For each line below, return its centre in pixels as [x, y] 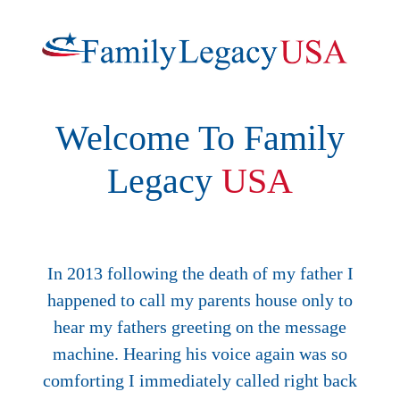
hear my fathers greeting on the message [200, 326]
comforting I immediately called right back [200, 380]
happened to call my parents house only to [200, 300]
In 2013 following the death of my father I [200, 273]
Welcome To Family [200, 137]
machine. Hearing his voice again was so [200, 353]
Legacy [164, 180]
